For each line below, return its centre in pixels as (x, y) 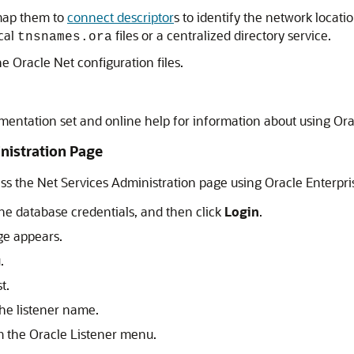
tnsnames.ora (65, 37)
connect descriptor (121, 17)
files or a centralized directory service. (222, 35)
